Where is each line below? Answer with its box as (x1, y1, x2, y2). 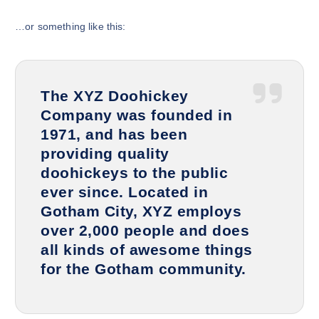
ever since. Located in (41, 183, 209, 200)
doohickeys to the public (41, 164, 229, 181)
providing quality (41, 145, 169, 162)
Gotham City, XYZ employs (41, 202, 242, 219)
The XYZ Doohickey (41, 87, 189, 104)
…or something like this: (15, 21, 126, 33)
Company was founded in (41, 106, 233, 123)
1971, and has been (41, 125, 188, 142)
